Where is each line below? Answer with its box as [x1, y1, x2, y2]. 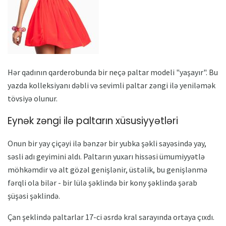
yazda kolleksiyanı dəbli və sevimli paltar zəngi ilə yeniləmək [8, 80, 215, 90]
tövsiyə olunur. [8, 93, 58, 103]
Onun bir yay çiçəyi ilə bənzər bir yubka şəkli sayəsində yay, [8, 138, 206, 149]
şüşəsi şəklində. [8, 191, 60, 201]
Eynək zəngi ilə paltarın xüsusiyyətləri [8, 114, 178, 128]
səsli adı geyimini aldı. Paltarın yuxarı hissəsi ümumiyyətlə [8, 151, 205, 162]
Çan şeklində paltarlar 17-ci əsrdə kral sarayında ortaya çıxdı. [8, 212, 214, 222]
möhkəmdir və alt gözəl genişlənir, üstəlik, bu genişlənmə [8, 164, 207, 175]
